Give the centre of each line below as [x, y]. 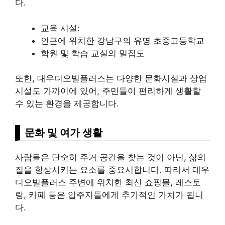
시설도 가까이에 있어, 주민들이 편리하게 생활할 [108, 91]
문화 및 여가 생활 [64, 133]
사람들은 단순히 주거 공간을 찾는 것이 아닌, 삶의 [110, 157]
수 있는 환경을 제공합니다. [67, 104]
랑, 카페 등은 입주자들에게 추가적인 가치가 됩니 [109, 195]
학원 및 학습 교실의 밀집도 [93, 53]
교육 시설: [60, 28]
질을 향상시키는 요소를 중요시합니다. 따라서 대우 [112, 170]
